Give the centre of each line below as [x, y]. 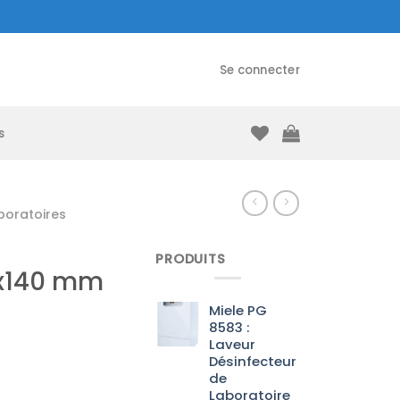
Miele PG [238, 311]
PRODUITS [191, 258]
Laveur [233, 345]
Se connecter [259, 70]
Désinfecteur [253, 362]
